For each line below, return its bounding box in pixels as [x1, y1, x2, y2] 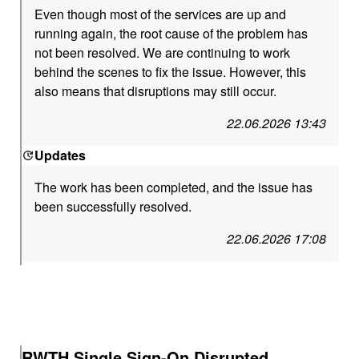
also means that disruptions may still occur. [34, 82, 277, 100]
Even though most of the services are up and [34, 5, 287, 23]
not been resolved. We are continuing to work [34, 43, 291, 62]
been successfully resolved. [34, 197, 192, 216]
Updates [34, 146, 87, 164]
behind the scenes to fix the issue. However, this [34, 63, 307, 81]
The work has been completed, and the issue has [34, 178, 313, 196]
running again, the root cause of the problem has [34, 24, 309, 42]
